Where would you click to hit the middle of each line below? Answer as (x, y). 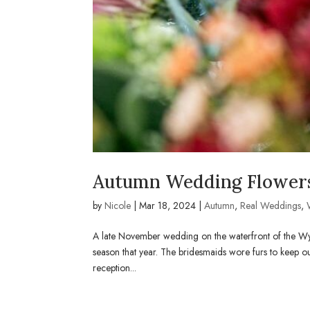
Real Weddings (271, 205)
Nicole (118, 205)
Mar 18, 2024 (168, 205)
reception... (115, 267)
